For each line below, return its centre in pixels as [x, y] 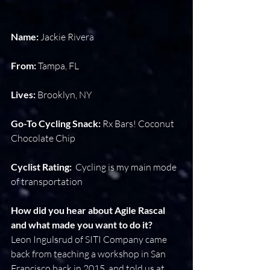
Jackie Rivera [67, 37]
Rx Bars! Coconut [139, 124]
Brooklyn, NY [65, 95]
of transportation [47, 181]
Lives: [24, 94]
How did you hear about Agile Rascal [89, 210]
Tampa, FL [58, 66]
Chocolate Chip [43, 138]
